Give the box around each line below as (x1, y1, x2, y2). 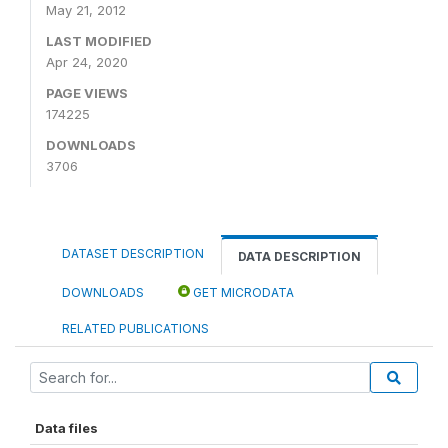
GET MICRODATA (190, 285, 294, 300)
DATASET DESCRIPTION (62, 246, 204, 261)
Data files (35, 420, 98, 436)
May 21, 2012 (46, 2, 126, 18)
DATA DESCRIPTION (238, 249, 361, 264)
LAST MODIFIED (46, 33, 152, 49)
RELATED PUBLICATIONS (62, 321, 209, 336)
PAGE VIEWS (46, 85, 128, 101)
